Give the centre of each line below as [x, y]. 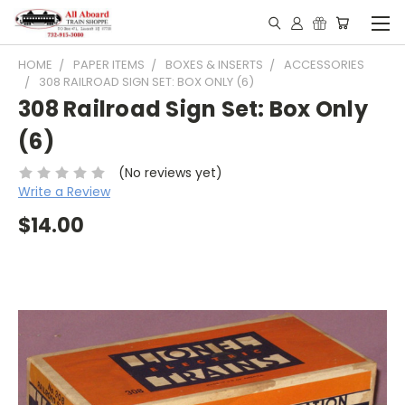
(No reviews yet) [170, 172]
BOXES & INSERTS [214, 65]
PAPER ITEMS [109, 65]
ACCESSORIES [324, 65]
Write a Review [64, 191]
